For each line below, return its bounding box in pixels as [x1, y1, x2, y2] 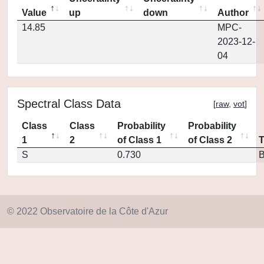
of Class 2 [188, 135, 232, 145]
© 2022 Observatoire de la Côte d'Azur [7, 206, 168, 216]
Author [217, 8, 249, 18]
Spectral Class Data [17, 97, 121, 110]
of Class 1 [117, 135, 161, 145]
